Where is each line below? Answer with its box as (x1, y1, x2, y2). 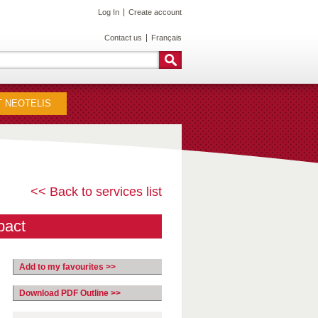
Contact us (104, 33, 142, 42)
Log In (98, 8, 119, 16)
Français (151, 33, 182, 42)
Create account (128, 8, 182, 16)
